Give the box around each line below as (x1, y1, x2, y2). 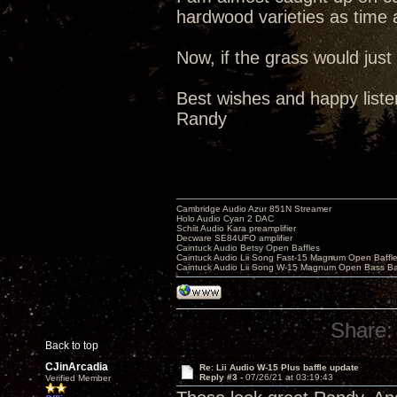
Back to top (45, 339, 98, 352)
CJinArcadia (45, 361, 108, 373)
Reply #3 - (198, 372, 245, 382)
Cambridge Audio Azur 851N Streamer (176, 204, 331, 214)
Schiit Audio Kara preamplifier (176, 223, 296, 233)
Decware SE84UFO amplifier (176, 233, 292, 243)
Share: (331, 318, 393, 342)
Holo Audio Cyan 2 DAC (176, 214, 274, 223)
